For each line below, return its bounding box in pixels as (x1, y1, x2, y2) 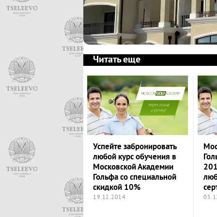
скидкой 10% (93, 182, 140, 193)
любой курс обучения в (93, 152, 176, 162)
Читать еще (93, 54, 140, 67)
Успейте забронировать (93, 141, 177, 152)
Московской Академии (93, 162, 173, 172)
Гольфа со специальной (93, 172, 176, 183)
